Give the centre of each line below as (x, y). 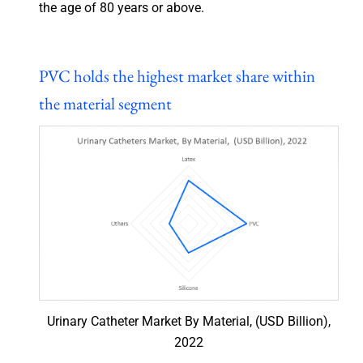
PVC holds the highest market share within (177, 75)
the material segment (105, 103)
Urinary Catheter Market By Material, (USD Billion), (188, 321)
